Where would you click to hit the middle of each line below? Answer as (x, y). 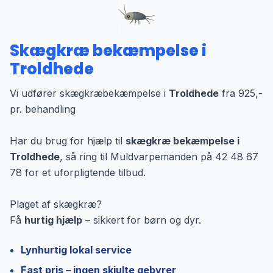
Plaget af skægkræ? (56, 204)
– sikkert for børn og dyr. (142, 220)
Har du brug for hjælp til (68, 141)
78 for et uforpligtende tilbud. (78, 173)
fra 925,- (241, 94)
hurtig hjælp (53, 220)
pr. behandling (43, 109)
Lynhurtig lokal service (76, 250)
